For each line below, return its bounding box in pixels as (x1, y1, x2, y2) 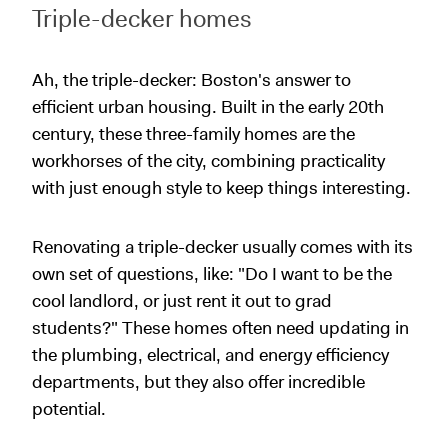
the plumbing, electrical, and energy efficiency (32, 343, 389, 367)
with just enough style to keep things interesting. (32, 176, 415, 200)
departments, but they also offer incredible (32, 370, 365, 394)
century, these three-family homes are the (32, 122, 355, 146)
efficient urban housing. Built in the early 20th (32, 95, 384, 119)
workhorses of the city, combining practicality (32, 149, 385, 173)
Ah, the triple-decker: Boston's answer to (32, 68, 351, 92)
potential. (32, 397, 110, 421)
